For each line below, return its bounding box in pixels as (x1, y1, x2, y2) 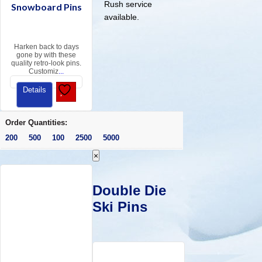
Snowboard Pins (11, 1, 82, 13)
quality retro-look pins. (11, 59, 82, 68)
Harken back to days (13, 43, 79, 51)
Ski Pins (92, 199, 148, 215)
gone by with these (16, 51, 77, 60)
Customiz (29, 67, 59, 76)
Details (23, 85, 46, 95)
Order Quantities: (5, 118, 67, 127)
